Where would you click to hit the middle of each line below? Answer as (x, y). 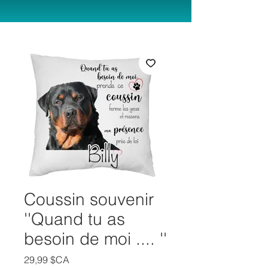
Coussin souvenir (89, 199)
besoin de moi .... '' (95, 239)
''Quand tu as (74, 219)
